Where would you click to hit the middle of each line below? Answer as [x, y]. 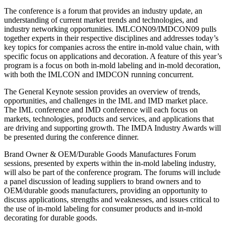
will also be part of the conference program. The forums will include [112, 173]
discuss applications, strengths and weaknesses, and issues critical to [112, 200]
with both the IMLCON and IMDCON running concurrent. [99, 75]
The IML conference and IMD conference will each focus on [101, 110]
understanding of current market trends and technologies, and [101, 20]
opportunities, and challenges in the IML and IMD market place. [106, 101]
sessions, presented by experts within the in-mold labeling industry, [110, 163]
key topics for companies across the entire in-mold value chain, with [112, 47]
